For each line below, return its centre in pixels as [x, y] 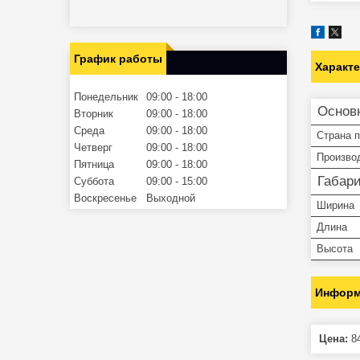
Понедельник [106, 96]
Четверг [93, 147]
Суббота [94, 181]
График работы [118, 58]
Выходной [171, 198]
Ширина [335, 205]
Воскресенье [105, 198]
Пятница [94, 164]
